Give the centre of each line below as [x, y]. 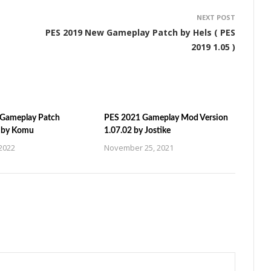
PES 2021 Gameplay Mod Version [166, 118]
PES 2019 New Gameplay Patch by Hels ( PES [140, 32]
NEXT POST [216, 17]
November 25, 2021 [139, 147]
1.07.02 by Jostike [138, 130]
